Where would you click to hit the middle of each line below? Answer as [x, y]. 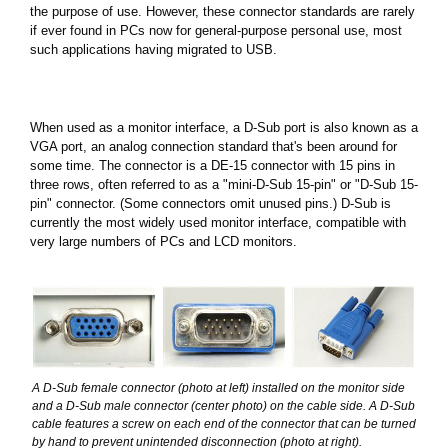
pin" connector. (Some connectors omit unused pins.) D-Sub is [210, 203]
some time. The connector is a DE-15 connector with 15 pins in [212, 165]
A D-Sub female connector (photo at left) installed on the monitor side [218, 387]
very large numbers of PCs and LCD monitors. [163, 241]
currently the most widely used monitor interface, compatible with [218, 222]
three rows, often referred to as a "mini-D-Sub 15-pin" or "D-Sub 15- [224, 184]
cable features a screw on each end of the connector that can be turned [224, 423]
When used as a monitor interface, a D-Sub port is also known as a [224, 127]
